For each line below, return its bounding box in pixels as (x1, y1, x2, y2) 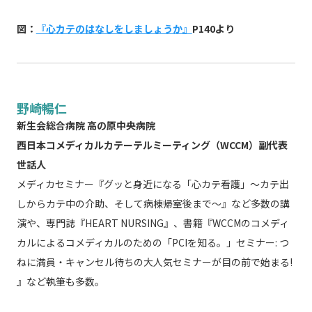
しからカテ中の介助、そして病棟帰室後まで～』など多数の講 (16, 196, 290, 211)
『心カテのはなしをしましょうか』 (36, 22, 192, 36)
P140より (192, 22, 235, 36)
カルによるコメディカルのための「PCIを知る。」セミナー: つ (16, 235, 289, 250)
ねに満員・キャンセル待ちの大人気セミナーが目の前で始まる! (16, 255, 292, 270)
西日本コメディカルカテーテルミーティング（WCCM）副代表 (16, 138, 288, 153)
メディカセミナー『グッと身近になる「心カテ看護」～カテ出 (16, 177, 289, 192)
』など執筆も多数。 (16, 274, 104, 289)
